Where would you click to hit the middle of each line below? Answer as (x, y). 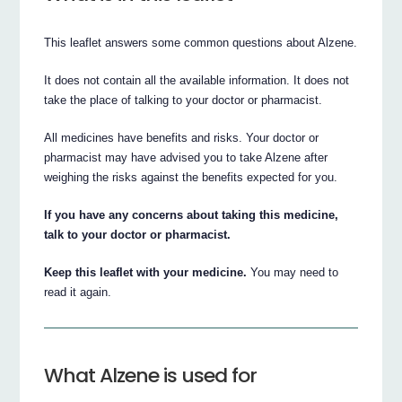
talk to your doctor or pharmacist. (138, 234)
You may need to (293, 272)
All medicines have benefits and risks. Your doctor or (182, 137)
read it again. (78, 292)
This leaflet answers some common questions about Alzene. (201, 42)
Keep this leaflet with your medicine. (146, 272)
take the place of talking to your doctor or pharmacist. (184, 100)
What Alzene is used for (151, 375)
